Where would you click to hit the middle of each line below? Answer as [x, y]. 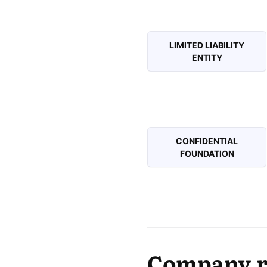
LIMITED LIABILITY [207, 45]
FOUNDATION [207, 153]
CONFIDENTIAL [207, 141]
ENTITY [207, 57]
